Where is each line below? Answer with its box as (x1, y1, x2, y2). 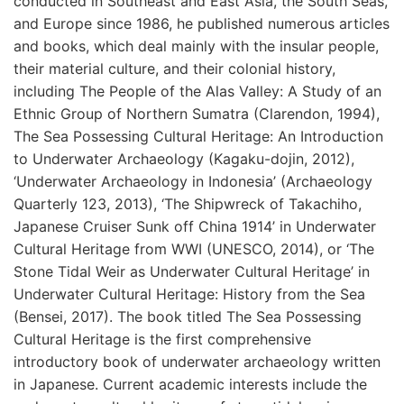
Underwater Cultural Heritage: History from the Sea (14, 284, 365, 303)
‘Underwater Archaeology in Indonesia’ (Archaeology (14, 171, 372, 190)
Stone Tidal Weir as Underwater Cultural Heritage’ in (14, 262, 370, 280)
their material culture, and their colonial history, (14, 59, 335, 78)
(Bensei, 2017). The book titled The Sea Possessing (14, 307, 362, 326)
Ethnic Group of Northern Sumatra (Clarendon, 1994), (14, 104, 380, 123)
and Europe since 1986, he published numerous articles (14, 14, 390, 32)
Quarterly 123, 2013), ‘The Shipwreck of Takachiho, (14, 194, 362, 213)
